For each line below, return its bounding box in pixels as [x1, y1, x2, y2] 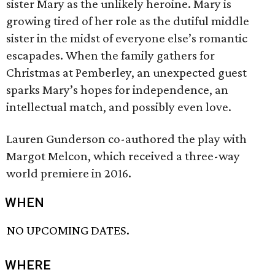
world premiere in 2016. [6, 166, 131, 180]
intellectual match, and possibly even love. [6, 99, 231, 114]
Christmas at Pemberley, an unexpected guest [6, 65, 247, 80]
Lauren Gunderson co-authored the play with [6, 131, 247, 146]
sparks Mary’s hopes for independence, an [6, 82, 228, 97]
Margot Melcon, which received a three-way [6, 149, 240, 163]
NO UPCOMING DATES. [7, 223, 130, 238]
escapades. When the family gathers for [6, 48, 215, 63]
